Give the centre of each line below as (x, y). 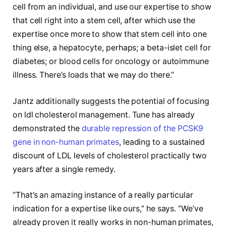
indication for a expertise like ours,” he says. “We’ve (108, 209)
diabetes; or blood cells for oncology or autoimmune (111, 62)
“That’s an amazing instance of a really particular (103, 195)
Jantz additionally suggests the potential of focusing (111, 101)
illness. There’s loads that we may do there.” (94, 75)
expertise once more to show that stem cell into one (110, 34)
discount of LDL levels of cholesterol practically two (110, 155)
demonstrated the (47, 128)
